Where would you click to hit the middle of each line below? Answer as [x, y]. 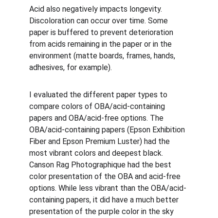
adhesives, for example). [72, 67]
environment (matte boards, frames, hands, [103, 56]
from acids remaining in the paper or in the [101, 44]
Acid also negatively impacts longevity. [97, 9]
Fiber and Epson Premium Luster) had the [100, 141]
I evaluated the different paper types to [99, 95]
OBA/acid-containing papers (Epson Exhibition [108, 130]
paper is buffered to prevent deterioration [102, 32]
